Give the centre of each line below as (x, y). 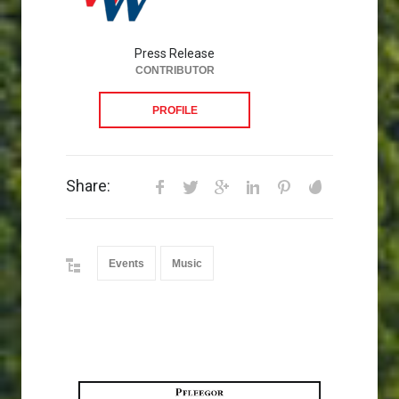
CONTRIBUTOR (175, 70)
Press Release (175, 53)
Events (126, 264)
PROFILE (175, 110)
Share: (88, 186)
